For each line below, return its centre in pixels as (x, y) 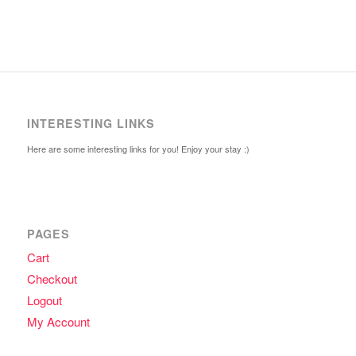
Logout (44, 300)
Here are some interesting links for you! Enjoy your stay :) (138, 149)
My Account (58, 322)
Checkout (52, 279)
